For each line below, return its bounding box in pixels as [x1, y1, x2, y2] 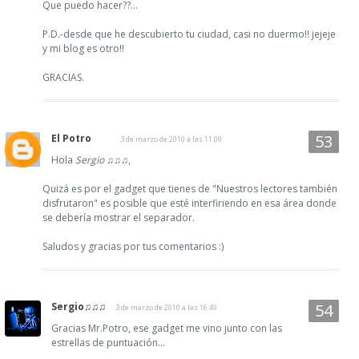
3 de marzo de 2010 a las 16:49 [115, 301, 217, 313]
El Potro [51, 131, 91, 145]
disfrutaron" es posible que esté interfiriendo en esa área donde [42, 196, 337, 210]
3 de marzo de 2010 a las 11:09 [120, 133, 222, 144]
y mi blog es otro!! [42, 41, 124, 55]
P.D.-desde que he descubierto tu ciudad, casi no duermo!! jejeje [42, 26, 336, 41]
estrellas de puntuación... [51, 335, 165, 349]
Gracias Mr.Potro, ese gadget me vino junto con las [51, 321, 282, 335]
